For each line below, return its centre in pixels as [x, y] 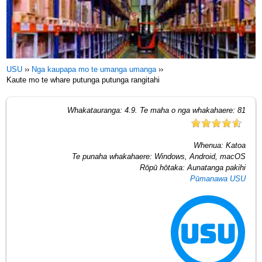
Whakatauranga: [96, 110]
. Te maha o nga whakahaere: [186, 110]
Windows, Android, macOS [200, 156]
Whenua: [209, 145]
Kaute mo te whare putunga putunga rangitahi [83, 80]
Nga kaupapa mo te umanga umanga [94, 69]
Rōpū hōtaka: [163, 167]
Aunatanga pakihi [216, 167]
